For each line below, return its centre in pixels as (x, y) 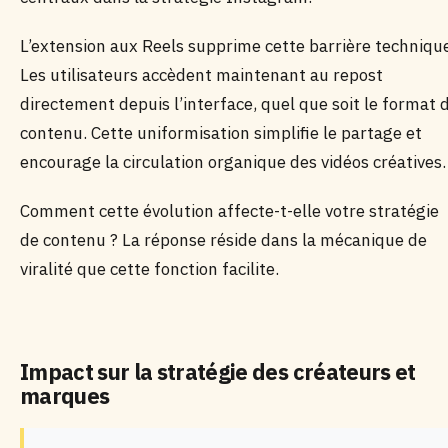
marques (65, 395)
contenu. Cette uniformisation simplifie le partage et (221, 133)
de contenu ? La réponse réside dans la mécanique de (223, 240)
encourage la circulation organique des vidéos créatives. (233, 162)
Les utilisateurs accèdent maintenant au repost (201, 75)
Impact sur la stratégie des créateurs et (218, 371)
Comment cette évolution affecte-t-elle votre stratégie (229, 211)
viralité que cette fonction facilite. (149, 269)
